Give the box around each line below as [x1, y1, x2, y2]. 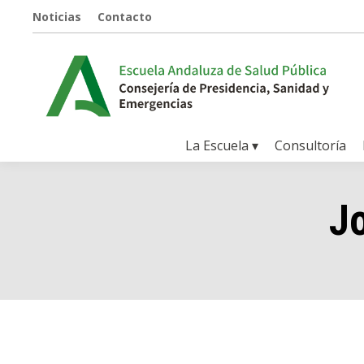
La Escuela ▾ [184, 136, 258, 155]
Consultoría [274, 136, 346, 155]
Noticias [32, 8, 81, 24]
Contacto [97, 8, 152, 24]
